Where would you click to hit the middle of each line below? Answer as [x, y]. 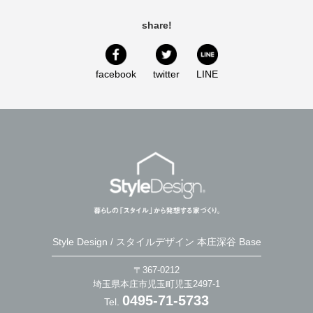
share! [156, 25]
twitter [166, 74]
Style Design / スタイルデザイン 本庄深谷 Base [156, 242]
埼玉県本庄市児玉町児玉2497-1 [156, 284]
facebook [116, 74]
